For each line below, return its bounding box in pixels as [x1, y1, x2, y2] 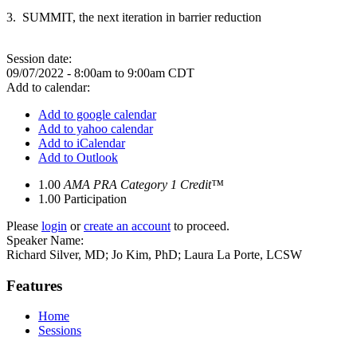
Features [6, 277, 62, 294]
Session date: [6, 52, 75, 65]
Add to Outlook [38, 151, 118, 164]
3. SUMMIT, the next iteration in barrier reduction [6, 10, 261, 24]
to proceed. [171, 219, 229, 233]
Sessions [38, 324, 81, 338]
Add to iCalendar [38, 136, 125, 150]
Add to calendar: [6, 80, 93, 94]
